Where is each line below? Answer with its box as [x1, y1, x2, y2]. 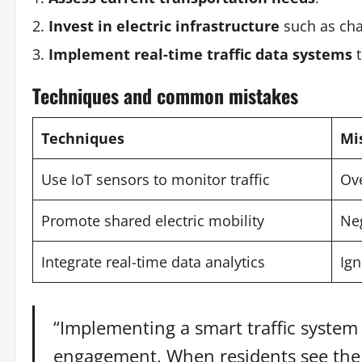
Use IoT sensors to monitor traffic [41, 170, 270, 189]
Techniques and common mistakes [32, 81, 298, 110]
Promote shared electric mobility [41, 211, 264, 230]
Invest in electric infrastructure [48, 16, 280, 36]
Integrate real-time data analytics [41, 252, 265, 271]
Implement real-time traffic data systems [48, 44, 352, 64]
